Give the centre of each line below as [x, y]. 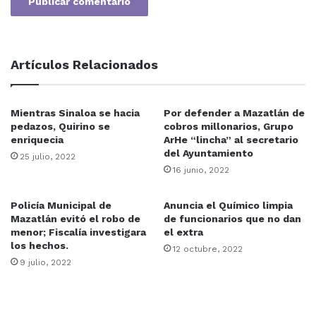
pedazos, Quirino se [60, 126]
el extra [183, 232]
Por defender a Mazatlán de [234, 113]
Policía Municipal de [61, 205]
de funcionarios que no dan [232, 219]
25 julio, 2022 [48, 157]
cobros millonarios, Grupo [229, 126]
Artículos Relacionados [84, 65]
